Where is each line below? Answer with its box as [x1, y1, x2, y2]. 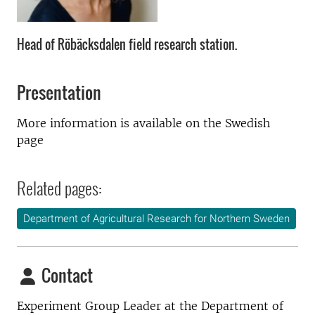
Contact [38, 262, 93, 288]
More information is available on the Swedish [17, 116, 270, 130]
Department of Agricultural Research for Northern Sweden [23, 212, 290, 225]
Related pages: [17, 175, 102, 200]
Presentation [17, 79, 101, 105]
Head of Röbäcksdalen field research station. [17, 35, 237, 53]
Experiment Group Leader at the [17, 299, 201, 313]
